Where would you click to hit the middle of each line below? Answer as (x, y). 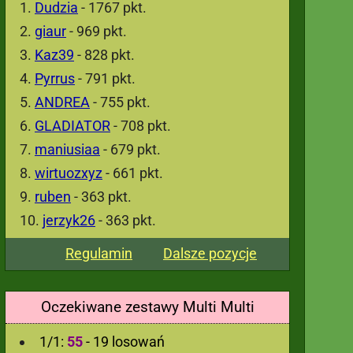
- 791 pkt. (105, 78)
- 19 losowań (125, 342)
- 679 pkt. (130, 149)
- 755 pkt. (120, 102)
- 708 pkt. (141, 126)
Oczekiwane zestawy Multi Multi (147, 307)
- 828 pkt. (104, 55)
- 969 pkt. (97, 31)
